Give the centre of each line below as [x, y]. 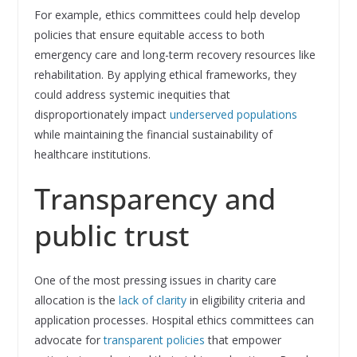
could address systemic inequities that [132, 95]
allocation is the [76, 300]
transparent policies [154, 340]
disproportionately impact [102, 115]
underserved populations [233, 115]
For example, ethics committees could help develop [167, 15]
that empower [243, 340]
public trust [112, 236]
